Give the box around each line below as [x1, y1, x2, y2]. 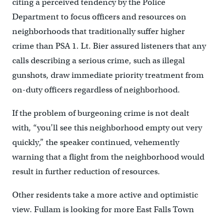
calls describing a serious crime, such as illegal [12, 55, 185, 66]
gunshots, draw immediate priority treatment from [12, 70, 204, 81]
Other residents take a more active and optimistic [12, 190, 198, 200]
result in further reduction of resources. [12, 166, 160, 177]
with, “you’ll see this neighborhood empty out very [12, 123, 202, 133]
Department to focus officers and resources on [12, 12, 186, 22]
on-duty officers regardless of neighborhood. [12, 85, 180, 95]
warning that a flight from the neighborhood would [12, 152, 204, 163]
